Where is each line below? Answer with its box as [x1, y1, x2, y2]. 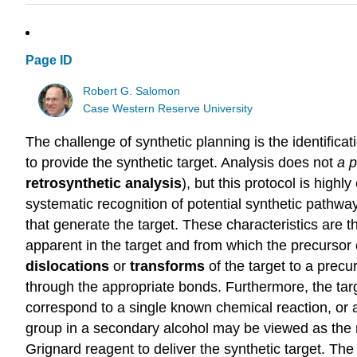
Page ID [25, 53, 73, 68]
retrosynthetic [25, 175, 125, 192]
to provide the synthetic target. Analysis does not [25, 155, 337, 171]
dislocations [25, 258, 113, 275]
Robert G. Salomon [83, 84, 181, 97]
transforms [130, 258, 209, 275]
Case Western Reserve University [83, 102, 253, 115]
